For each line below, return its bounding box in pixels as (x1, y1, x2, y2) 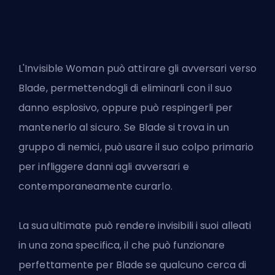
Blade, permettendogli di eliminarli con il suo (18, 81, 232, 96)
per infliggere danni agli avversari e (18, 160, 189, 174)
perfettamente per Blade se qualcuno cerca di (18, 258, 247, 273)
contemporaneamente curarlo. (18, 179, 172, 194)
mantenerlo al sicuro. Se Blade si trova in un (18, 120, 230, 135)
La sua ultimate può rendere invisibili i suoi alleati (18, 219, 252, 233)
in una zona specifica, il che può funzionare (18, 238, 225, 253)
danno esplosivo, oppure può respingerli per (18, 101, 233, 115)
